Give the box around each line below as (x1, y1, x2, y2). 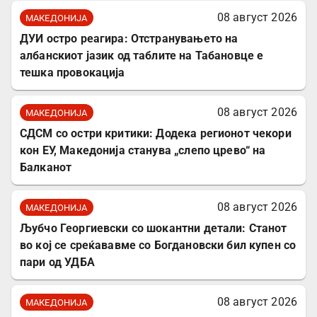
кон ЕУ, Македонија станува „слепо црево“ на (20, 144, 266, 158)
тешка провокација (20, 66, 125, 80)
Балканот (20, 161, 72, 175)
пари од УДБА (20, 255, 95, 270)
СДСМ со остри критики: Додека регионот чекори (20, 127, 292, 141)
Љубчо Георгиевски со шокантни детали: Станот (20, 221, 287, 236)
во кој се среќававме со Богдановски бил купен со (20, 238, 296, 253)
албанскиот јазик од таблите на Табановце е (20, 49, 264, 63)
